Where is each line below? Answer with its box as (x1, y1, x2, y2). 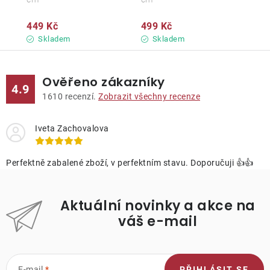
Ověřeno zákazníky (42, 74, 165, 90)
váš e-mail (118, 212, 197, 231)
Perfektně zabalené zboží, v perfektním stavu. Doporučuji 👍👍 (6, 158, 254, 168)
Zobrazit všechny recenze (98, 92, 200, 101)
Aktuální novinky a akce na (60, 196, 256, 215)
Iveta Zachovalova (35, 124, 109, 133)
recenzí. (63, 92, 98, 101)
